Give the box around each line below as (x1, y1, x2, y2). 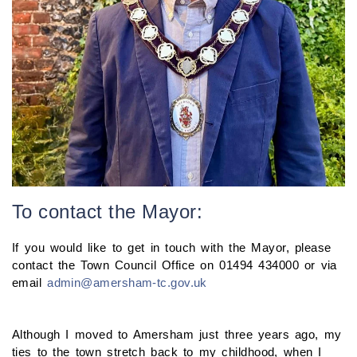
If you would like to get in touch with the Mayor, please (12, 240, 331, 254)
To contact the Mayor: (12, 200, 203, 222)
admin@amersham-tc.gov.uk (47, 275, 207, 289)
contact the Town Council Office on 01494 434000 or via (12, 257, 337, 272)
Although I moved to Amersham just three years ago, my (12, 327, 342, 341)
